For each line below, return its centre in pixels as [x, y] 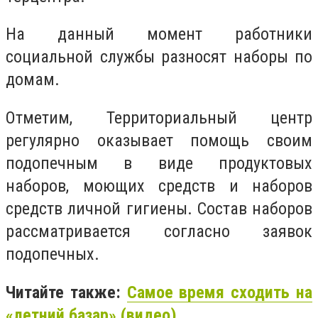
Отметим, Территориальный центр [159, 117]
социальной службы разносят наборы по [159, 57]
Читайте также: [66, 292]
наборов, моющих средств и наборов [159, 186]
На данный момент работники [159, 34]
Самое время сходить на [220, 292]
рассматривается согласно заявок [159, 231]
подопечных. [53, 254]
